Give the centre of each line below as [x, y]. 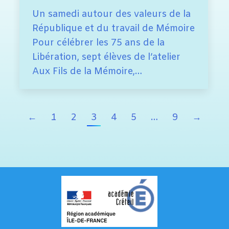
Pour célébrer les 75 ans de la [98, 43]
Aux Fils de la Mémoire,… [87, 72]
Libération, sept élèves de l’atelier [106, 58]
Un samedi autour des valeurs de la [111, 15]
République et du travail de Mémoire [113, 29]
